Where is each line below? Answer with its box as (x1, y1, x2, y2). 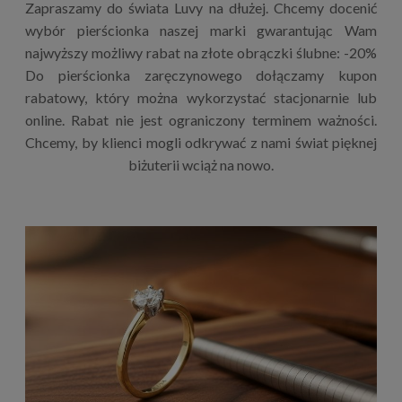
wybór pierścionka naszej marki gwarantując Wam (25, 21, 377, 39)
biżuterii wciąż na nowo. (128, 155, 274, 173)
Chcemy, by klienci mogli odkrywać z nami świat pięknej (25, 133, 377, 151)
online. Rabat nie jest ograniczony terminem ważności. (25, 110, 377, 128)
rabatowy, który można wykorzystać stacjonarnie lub (25, 88, 377, 106)
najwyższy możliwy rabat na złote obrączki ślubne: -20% (25, 43, 377, 61)
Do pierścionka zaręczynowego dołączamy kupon (25, 66, 377, 83)
